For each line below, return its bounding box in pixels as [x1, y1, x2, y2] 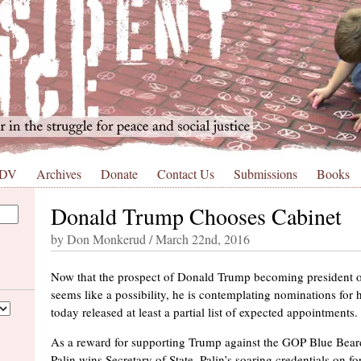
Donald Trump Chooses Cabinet [51, 201, 342, 231]
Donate [101, 165, 138, 182]
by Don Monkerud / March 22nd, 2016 [51, 230, 250, 247]
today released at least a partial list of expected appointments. [51, 304, 358, 320]
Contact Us [157, 165, 214, 182]
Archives [36, 165, 81, 182]
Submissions [234, 165, 297, 182]
